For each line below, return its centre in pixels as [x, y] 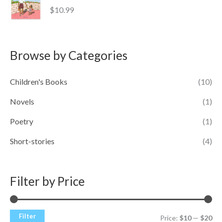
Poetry [22, 121]
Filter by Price [47, 181]
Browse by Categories [69, 55]
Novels [22, 101]
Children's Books [39, 82]
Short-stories [32, 141]
